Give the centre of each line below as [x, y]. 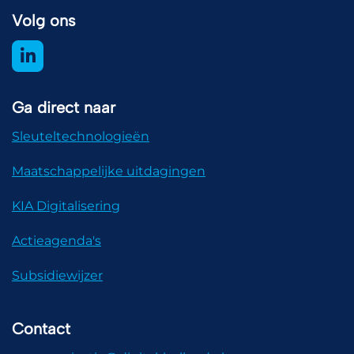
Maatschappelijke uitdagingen [109, 171]
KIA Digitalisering [66, 206]
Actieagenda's [56, 241]
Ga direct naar [64, 107]
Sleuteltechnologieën [81, 136]
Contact [41, 329]
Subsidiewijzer [57, 275]
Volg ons [44, 21]
